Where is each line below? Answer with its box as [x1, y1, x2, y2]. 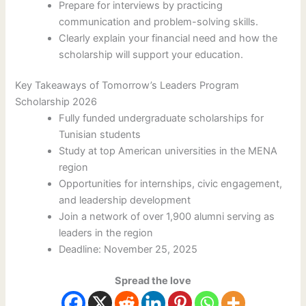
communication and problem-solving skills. [59, 15, 259, 28]
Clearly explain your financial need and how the [59, 31, 278, 44]
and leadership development [59, 194, 191, 207]
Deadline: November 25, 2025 [59, 243, 198, 256]
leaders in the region [59, 227, 154, 240]
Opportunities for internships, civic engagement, [59, 178, 283, 191]
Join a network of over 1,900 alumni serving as [59, 210, 275, 223]
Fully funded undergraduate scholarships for [59, 112, 264, 125]
